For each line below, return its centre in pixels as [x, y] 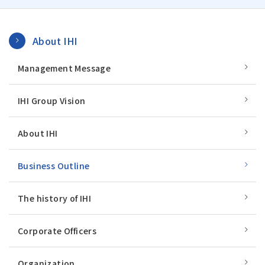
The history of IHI [55, 198]
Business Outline [54, 165]
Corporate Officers [57, 230]
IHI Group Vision [52, 100]
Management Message [64, 68]
